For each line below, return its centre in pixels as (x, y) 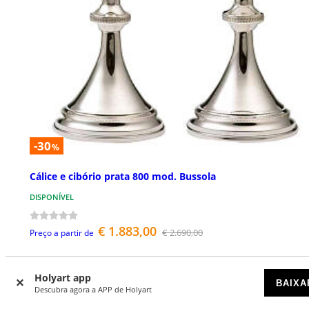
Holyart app (63, 278)
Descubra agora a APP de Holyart (93, 289)
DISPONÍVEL (52, 197)
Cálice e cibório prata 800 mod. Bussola (123, 176)
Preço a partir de (62, 232)
